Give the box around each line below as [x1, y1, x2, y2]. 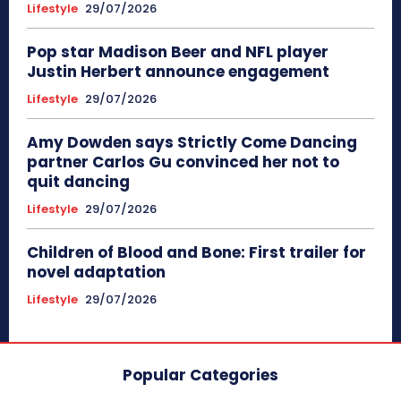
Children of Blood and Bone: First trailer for [27, 242, 366, 264]
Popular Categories [123, 364, 278, 387]
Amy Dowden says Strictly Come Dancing [27, 132, 357, 154]
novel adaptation [27, 261, 166, 284]
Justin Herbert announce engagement [27, 61, 329, 83]
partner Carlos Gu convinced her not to [27, 151, 339, 174]
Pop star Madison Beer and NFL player [27, 41, 328, 64]
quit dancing [27, 171, 130, 193]
